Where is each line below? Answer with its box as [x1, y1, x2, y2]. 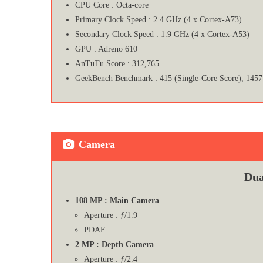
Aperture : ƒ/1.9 [84, 210, 137, 220]
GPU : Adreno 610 [75, 44, 137, 53]
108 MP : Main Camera [75, 195, 159, 205]
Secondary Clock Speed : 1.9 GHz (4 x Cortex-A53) [75, 29, 249, 39]
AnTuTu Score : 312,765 [75, 59, 159, 68]
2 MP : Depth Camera [75, 240, 154, 249]
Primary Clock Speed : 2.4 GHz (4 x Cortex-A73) [75, 15, 242, 24]
